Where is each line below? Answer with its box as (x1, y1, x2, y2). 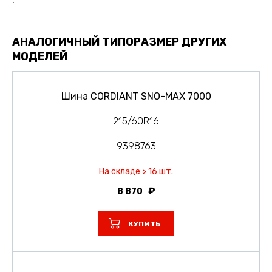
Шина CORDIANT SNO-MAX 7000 (61, 90, 211, 103)
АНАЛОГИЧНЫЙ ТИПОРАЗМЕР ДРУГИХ (12, 35, 226, 49)
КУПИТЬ (128, 220, 161, 229)
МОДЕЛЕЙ (12, 50, 67, 64)
